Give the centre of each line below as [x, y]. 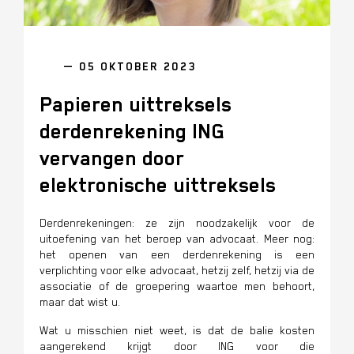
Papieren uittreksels [136, 105]
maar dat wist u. [80, 302]
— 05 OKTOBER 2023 [130, 67]
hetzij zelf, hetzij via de [258, 271]
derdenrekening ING [132, 132]
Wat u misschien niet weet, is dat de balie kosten [177, 331]
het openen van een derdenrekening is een [177, 255]
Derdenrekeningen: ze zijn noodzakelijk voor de [177, 223]
